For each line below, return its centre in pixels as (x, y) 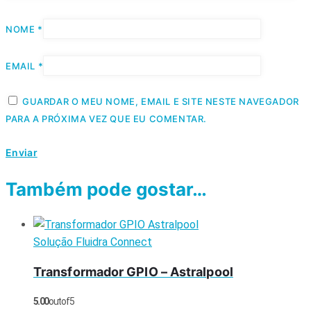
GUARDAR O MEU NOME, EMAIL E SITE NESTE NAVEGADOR (161, 101)
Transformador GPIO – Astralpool (133, 271)
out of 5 (61, 301)
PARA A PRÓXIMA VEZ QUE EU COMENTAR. (107, 119)
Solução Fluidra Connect (93, 242)
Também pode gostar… (106, 189)
